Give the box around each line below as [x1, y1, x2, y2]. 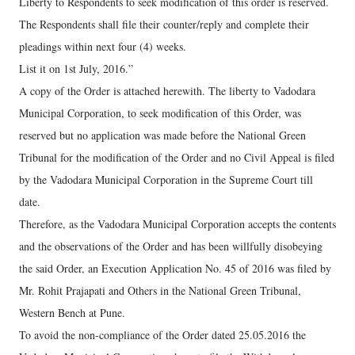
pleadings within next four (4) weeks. [19, 39, 186, 54]
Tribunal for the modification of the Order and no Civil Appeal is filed [19, 150, 334, 165]
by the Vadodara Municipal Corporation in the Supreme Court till [19, 172, 313, 187]
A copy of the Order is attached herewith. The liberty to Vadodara [19, 83, 315, 98]
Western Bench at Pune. [19, 305, 125, 320]
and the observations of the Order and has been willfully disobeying [19, 239, 323, 254]
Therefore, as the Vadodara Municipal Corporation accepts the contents [19, 216, 336, 231]
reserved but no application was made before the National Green [19, 128, 306, 143]
